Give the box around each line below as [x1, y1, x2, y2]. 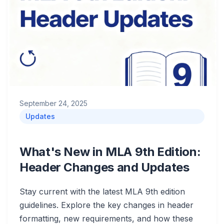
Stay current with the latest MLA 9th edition [19, 186, 185, 196]
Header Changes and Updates [19, 160, 189, 174]
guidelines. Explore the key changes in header [19, 200, 193, 210]
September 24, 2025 [19, 99, 87, 107]
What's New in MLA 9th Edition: [19, 144, 201, 159]
